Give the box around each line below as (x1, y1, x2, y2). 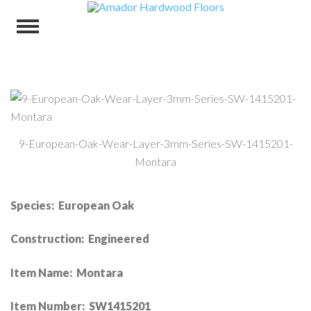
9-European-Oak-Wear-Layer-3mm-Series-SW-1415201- (18, 136, 293, 150)
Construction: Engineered (10, 232, 149, 246)
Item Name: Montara (10, 265, 123, 279)
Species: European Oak (10, 198, 134, 212)
